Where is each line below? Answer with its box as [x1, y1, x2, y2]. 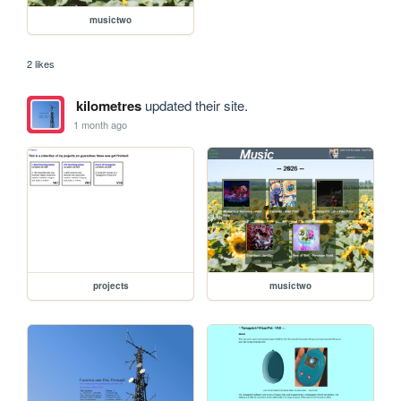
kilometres [75, 96, 141, 116]
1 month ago [73, 116, 128, 132]
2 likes [27, 56, 55, 72]
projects [92, 279, 129, 293]
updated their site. [141, 96, 248, 115]
